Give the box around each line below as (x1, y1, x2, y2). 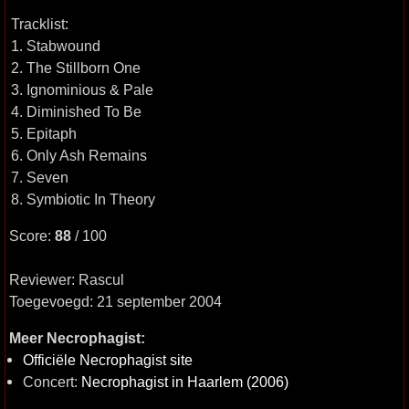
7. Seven (11, 169, 68, 185)
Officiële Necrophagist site (23, 351, 193, 368)
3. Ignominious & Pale (11, 81, 153, 98)
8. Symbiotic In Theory (11, 191, 155, 207)
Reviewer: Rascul (9, 271, 124, 288)
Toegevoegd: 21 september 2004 (9, 293, 222, 309)
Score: (9, 227, 55, 244)
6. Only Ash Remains (11, 147, 147, 163)
